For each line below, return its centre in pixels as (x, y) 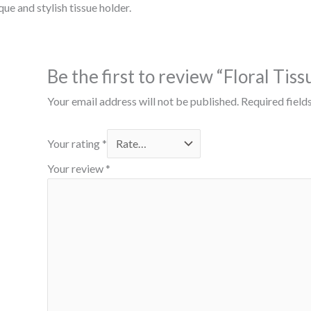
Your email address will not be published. (143, 101)
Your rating (74, 143)
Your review (76, 168)
